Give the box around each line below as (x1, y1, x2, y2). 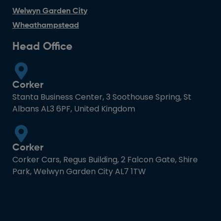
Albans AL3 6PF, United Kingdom (12, 103, 135, 114)
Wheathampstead (12, 21, 79, 30)
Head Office (12, 41, 73, 52)
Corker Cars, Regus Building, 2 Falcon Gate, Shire (12, 153, 198, 165)
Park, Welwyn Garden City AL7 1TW (12, 165, 146, 177)
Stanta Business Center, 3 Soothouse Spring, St (12, 91, 191, 103)
